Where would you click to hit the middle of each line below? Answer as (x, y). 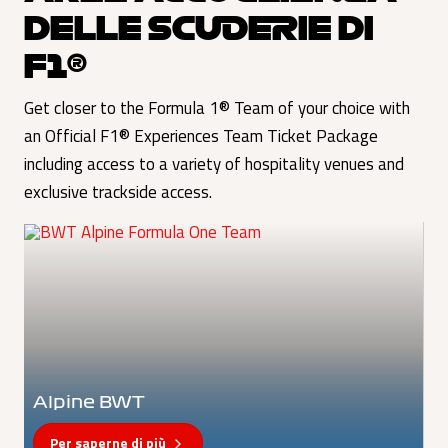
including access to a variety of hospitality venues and (214, 164)
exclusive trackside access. (118, 192)
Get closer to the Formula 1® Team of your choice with (217, 108)
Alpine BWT (88, 403)
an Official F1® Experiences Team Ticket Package (201, 136)
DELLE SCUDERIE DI (199, 27)
